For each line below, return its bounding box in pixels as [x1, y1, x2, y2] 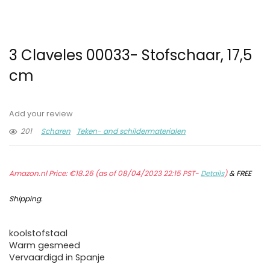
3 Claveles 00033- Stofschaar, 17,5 [9, 45, 252, 66]
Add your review [9, 108, 73, 119]
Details [201, 168, 224, 179]
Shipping [9, 193, 41, 204]
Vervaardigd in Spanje [9, 251, 105, 264]
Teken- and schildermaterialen [77, 126, 186, 137]
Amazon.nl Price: [9, 168, 69, 179]
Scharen [41, 126, 71, 137]
